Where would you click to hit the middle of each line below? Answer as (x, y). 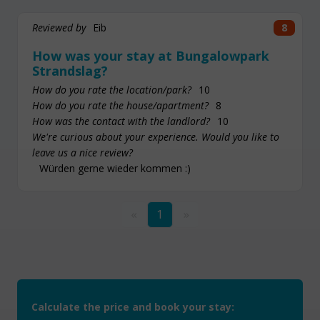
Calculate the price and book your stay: (133, 307)
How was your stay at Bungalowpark (151, 55)
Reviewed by (59, 27)
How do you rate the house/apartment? (120, 106)
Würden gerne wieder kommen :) (115, 169)
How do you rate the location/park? (112, 90)
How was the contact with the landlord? (121, 121)
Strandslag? (70, 70)
